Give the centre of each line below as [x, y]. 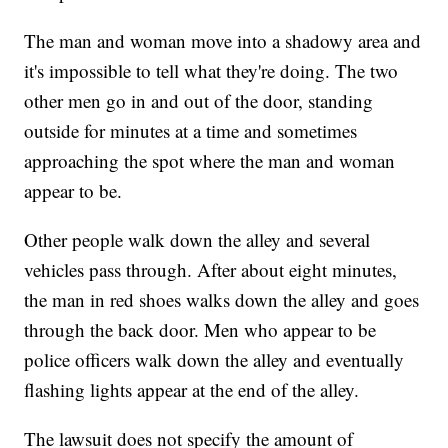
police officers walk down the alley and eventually [214, 360]
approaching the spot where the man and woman [210, 161]
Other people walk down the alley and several [197, 240]
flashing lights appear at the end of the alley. [192, 390]
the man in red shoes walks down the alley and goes [222, 300]
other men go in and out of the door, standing [199, 101]
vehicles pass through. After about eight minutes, [211, 270]
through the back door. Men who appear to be [200, 330]
